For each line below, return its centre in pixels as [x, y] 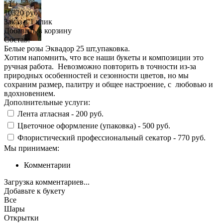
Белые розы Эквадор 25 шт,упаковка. [67, 49]
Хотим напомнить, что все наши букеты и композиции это [104, 58]
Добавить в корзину [38, 31]
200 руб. [90, 114]
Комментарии [47, 165]
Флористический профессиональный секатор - [98, 138]
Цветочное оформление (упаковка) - [80, 126]
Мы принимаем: [32, 148]
